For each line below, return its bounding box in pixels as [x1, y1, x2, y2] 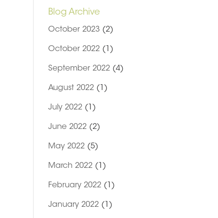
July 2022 [48, 104, 82, 111]
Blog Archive [48, 8, 100, 17]
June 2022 [48, 123, 87, 131]
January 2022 [48, 201, 99, 209]
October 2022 [48, 45, 100, 53]
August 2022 [48, 84, 94, 92]
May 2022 [48, 143, 85, 150]
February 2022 [48, 182, 101, 189]
